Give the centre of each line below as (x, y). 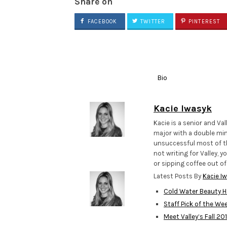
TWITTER (152, 22)
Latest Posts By (178, 176)
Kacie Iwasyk (183, 109)
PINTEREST (203, 22)
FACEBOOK (102, 22)
